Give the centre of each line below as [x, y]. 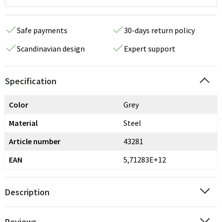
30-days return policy [159, 30]
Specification [31, 81]
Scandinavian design [51, 49]
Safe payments [42, 30]
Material [23, 123]
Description [27, 192]
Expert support [150, 49]
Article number [35, 141]
